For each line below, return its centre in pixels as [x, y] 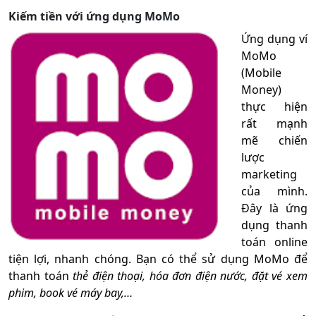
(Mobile [261, 72]
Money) [261, 89]
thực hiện [274, 106]
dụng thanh [274, 225]
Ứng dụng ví [274, 38]
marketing [269, 174]
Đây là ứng [274, 208]
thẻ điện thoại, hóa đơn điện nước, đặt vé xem [190, 275]
